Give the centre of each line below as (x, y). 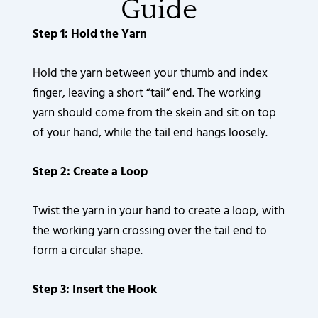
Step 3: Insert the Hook (95, 290)
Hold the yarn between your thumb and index (150, 73)
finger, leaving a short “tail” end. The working (147, 93)
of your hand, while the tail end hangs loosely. (150, 133)
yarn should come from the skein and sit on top (155, 113)
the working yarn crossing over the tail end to (150, 231)
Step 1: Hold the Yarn (90, 34)
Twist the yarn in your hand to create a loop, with (159, 212)
